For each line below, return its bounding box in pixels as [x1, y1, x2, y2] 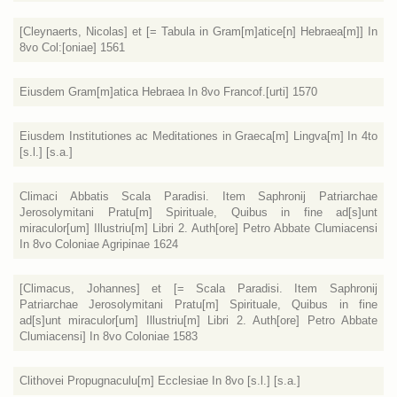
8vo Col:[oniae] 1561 [19, 41, 125, 54]
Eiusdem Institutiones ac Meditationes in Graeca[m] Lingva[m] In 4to [19, 129, 378, 143]
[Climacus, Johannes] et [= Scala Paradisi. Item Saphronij [19, 282, 378, 295]
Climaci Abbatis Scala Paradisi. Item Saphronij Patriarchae [19, 190, 378, 203]
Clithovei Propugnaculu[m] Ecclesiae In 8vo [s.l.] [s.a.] [19, 374, 300, 387]
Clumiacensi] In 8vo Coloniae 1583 [19, 330, 198, 343]
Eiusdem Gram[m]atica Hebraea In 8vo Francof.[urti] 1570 [19, 85, 317, 98]
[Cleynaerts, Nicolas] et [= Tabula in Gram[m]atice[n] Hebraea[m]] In [19, 25, 378, 38]
